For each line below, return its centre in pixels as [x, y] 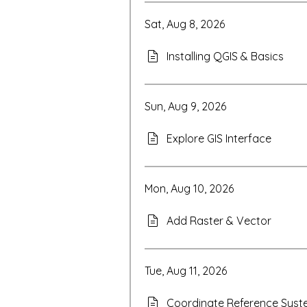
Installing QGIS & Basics [225, 56]
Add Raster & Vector [219, 221]
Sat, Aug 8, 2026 [185, 24]
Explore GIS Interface [219, 138]
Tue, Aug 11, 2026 [186, 271]
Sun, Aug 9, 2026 [185, 106]
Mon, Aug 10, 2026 [189, 188]
